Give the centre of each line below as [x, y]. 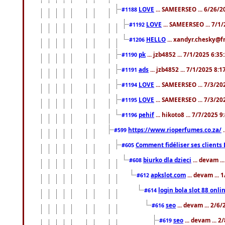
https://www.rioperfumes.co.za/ [175, 129]
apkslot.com [168, 175]
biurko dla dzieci [167, 159]
